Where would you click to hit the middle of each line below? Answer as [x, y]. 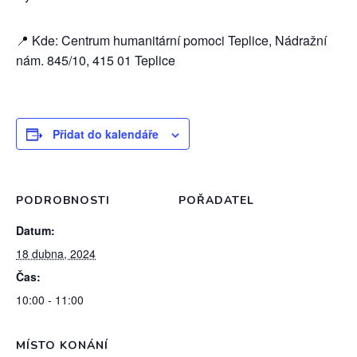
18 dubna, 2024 [56, 253]
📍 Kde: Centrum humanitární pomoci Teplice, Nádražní [171, 40]
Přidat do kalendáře [106, 134]
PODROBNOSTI [63, 200]
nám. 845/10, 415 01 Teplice [96, 60]
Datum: [35, 230]
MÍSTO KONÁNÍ [62, 345]
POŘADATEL [216, 200]
